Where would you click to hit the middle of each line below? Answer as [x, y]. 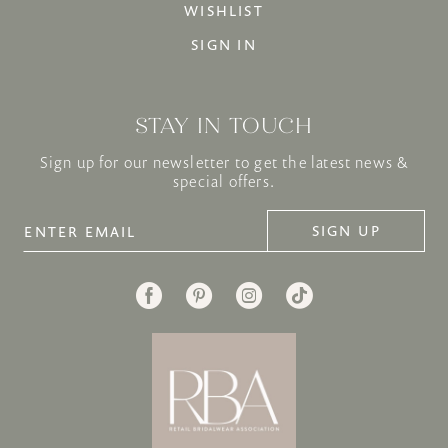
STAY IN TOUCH [224, 125]
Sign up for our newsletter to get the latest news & [224, 163]
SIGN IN [224, 44]
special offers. [224, 182]
